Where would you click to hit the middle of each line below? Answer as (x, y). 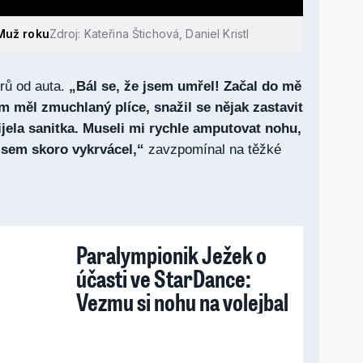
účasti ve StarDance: (164, 278)
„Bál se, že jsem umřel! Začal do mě (183, 86)
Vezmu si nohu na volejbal (182, 301)
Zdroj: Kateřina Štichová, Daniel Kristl (149, 33)
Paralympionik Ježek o (171, 254)
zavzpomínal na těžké (213, 149)
